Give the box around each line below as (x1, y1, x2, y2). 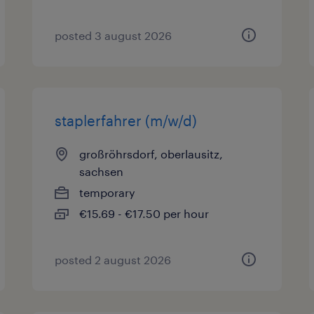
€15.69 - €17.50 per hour (79, 207, 210, 220)
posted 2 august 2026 (55, 253, 172, 266)
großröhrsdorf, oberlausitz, (79, 147, 224, 161)
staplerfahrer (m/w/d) (55, 112, 198, 129)
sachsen (79, 165, 124, 178)
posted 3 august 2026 (55, 29, 172, 42)
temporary (79, 186, 136, 199)
